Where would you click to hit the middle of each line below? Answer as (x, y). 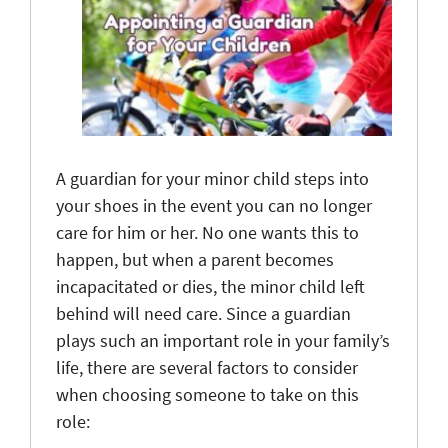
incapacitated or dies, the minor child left (210, 286)
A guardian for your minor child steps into (212, 178)
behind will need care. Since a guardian (203, 313)
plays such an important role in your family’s (223, 340)
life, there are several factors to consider (207, 367)
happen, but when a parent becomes (195, 259)
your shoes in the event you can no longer (214, 205)
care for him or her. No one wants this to (207, 232)
